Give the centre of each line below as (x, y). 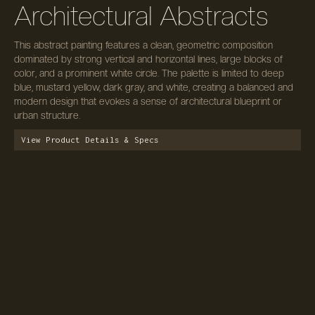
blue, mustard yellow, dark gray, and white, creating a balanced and (154, 87)
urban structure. (47, 115)
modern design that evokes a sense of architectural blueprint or (148, 101)
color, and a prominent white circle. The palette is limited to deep (149, 73)
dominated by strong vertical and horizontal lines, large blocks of (148, 59)
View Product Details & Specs (90, 139)
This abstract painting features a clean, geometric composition (143, 45)
